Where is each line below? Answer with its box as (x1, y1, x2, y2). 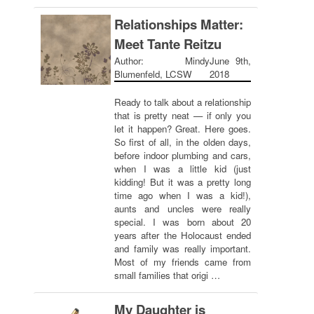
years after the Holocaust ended (114, 228, 251, 242)
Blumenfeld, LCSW (114, 67, 192, 81)
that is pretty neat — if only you (114, 109, 251, 122)
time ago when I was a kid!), (114, 189, 251, 202)
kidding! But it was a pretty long (114, 175, 251, 189)
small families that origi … (114, 268, 220, 282)
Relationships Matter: (114, 15, 243, 34)
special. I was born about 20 (114, 215, 251, 228)
